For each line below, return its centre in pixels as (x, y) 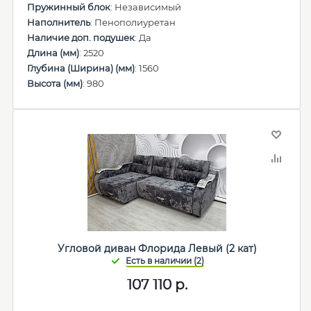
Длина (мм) (53, 53)
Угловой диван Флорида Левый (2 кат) (157, 249)
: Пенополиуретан (133, 22)
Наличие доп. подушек (81, 37)
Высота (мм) (55, 83)
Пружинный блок (69, 7)
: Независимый (146, 7)
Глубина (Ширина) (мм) (81, 68)
